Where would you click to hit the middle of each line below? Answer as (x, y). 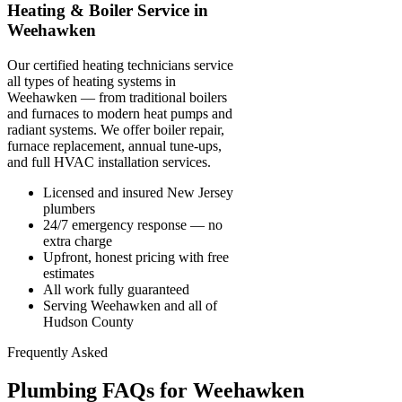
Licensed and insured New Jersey (138, 192)
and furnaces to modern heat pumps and (120, 113)
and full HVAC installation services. (109, 162)
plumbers (69, 208)
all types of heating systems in (92, 81)
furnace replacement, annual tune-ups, (114, 145)
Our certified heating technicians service (120, 65)
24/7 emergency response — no (133, 224)
